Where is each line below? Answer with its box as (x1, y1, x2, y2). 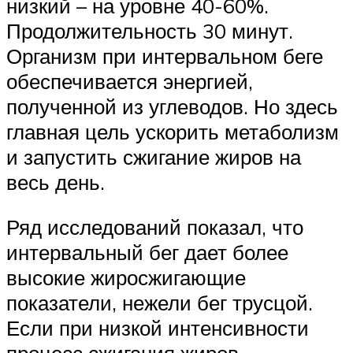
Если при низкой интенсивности (6, 315, 309, 341)
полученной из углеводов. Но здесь (6, 93, 338, 119)
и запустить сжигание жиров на (6, 143, 301, 169)
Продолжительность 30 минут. (6, 17, 293, 43)
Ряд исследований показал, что (6, 214, 303, 240)
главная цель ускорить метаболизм (6, 118, 339, 144)
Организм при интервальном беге (6, 43, 323, 69)
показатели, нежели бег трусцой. (6, 290, 313, 316)
